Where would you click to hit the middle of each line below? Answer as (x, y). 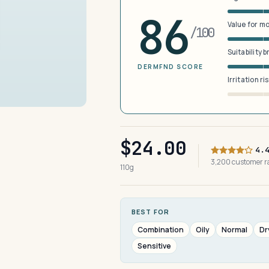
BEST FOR (150, 212)
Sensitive (154, 246)
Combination (161, 230)
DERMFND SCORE (171, 67)
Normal (234, 230)
